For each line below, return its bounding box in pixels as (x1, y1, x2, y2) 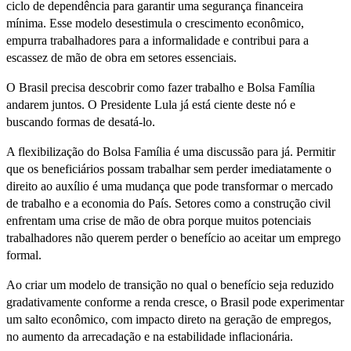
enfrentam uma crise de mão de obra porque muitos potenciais (6, 214, 311, 228)
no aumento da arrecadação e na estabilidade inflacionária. (6, 330, 293, 344)
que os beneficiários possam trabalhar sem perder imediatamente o (6, 162, 331, 176)
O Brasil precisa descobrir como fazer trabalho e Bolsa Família (6, 81, 315, 95)
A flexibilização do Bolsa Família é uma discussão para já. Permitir (6, 145, 335, 159)
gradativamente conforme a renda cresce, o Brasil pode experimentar (6, 295, 344, 309)
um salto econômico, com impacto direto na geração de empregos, (6, 313, 331, 327)
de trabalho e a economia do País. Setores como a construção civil (6, 197, 331, 211)
